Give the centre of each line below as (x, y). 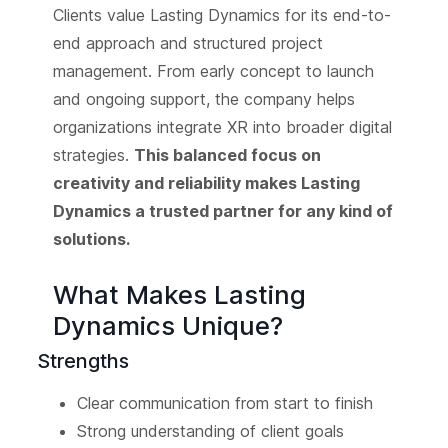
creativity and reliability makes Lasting (206, 183)
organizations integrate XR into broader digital (222, 127)
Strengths (82, 361)
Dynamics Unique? (167, 326)
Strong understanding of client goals (210, 431)
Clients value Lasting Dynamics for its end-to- (221, 15)
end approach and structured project (187, 43)
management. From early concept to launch (213, 71)
